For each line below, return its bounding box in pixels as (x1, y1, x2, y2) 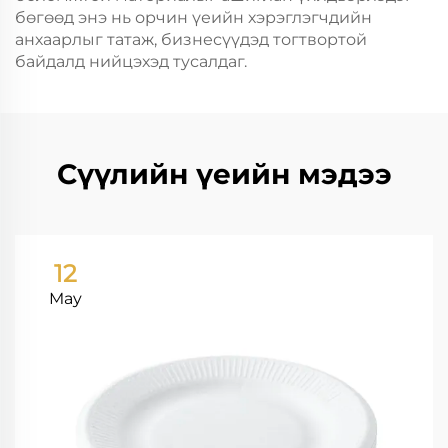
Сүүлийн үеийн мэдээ (56, 157, 392, 191)
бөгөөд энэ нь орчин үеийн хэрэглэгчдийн (15, 8, 372, 27)
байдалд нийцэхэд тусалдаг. (15, 52, 247, 71)
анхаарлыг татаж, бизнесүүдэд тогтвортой (15, 30, 367, 49)
